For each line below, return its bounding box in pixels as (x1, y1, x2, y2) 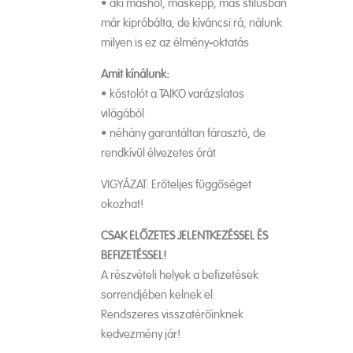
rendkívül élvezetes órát (100, 147, 216, 160)
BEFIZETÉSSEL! (100, 250, 166, 262)
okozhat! (100, 199, 143, 211)
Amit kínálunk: (100, 69, 169, 81)
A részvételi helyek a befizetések (100, 269, 258, 282)
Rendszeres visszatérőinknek (100, 309, 243, 321)
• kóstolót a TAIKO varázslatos (100, 88, 244, 101)
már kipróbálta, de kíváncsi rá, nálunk (100, 17, 282, 30)
